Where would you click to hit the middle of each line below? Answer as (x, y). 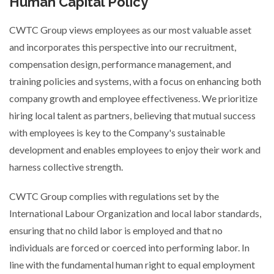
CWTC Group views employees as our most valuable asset (130, 30)
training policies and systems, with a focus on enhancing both (135, 81)
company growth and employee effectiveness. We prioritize (133, 98)
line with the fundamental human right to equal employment (132, 265)
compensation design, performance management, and (120, 64)
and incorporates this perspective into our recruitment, (123, 47)
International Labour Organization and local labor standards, (135, 213)
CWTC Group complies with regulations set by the (114, 196)
